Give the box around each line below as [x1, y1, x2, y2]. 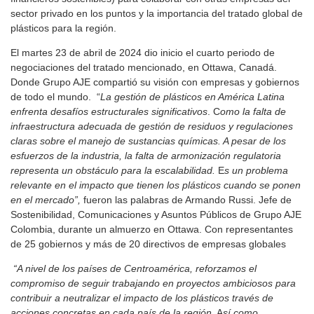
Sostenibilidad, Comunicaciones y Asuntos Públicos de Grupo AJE [11, 209, 301, 221]
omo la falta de [220, 106, 286, 118]
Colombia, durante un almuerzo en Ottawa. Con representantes [11, 224, 293, 235]
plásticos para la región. [11, 22, 116, 34]
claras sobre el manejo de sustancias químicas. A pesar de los [11, 135, 286, 147]
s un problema [224, 165, 288, 177]
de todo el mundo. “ [11, 91, 100, 103]
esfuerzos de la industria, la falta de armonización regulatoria [11, 150, 281, 162]
